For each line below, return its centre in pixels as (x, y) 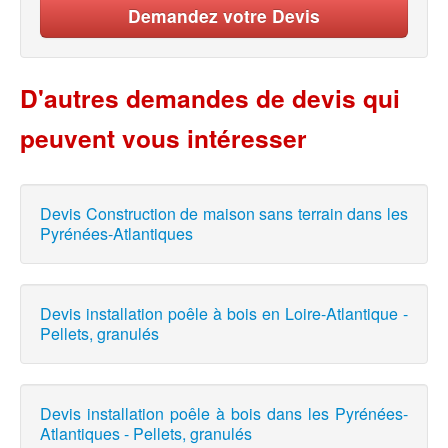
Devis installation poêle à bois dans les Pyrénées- (224, 414)
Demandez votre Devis (224, 16)
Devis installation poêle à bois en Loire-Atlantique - (224, 314)
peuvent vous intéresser (163, 138)
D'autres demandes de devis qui (210, 98)
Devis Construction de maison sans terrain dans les (224, 214)
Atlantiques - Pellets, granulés (146, 434)
